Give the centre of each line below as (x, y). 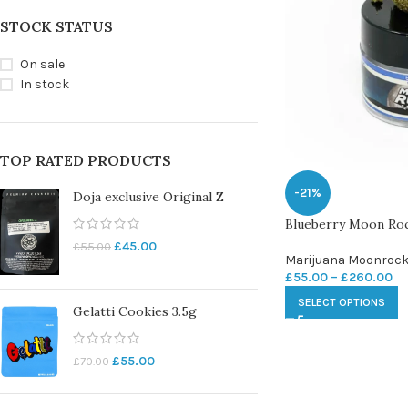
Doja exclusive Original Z (148, 197)
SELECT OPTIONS (341, 302)
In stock (45, 84)
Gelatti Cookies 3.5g (135, 312)
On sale (42, 64)
